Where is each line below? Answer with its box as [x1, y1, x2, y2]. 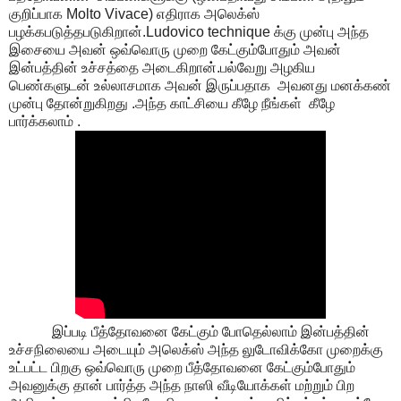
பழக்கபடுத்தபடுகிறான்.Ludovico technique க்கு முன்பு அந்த [9, 23, 369, 39]
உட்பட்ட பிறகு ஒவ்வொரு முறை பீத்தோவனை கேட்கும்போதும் [9, 359, 355, 375]
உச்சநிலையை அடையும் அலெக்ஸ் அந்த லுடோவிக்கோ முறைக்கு [9, 341, 383, 357]
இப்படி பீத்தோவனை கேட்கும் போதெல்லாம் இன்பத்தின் [9, 323, 370, 339]
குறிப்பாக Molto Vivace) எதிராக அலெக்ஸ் [9, 5, 260, 21]
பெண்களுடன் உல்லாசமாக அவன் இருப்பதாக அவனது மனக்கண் [9, 77, 391, 93]
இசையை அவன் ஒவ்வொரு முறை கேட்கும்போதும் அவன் [9, 41, 341, 57]
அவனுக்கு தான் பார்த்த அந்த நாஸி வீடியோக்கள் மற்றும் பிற [9, 377, 354, 393]
